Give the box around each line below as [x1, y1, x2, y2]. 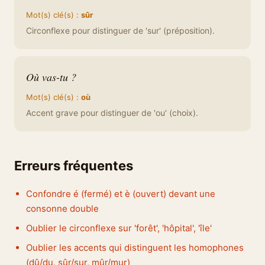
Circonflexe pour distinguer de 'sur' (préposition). [26, 25, 215, 35]
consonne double [26, 203, 99, 214]
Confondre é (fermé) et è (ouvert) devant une [26, 188, 215, 199]
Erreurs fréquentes [14, 158, 133, 173]
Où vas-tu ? [26, 70, 76, 84]
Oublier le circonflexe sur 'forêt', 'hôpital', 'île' [26, 222, 212, 234]
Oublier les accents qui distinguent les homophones [26, 242, 244, 253]
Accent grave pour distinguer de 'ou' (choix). [26, 108, 198, 118]
